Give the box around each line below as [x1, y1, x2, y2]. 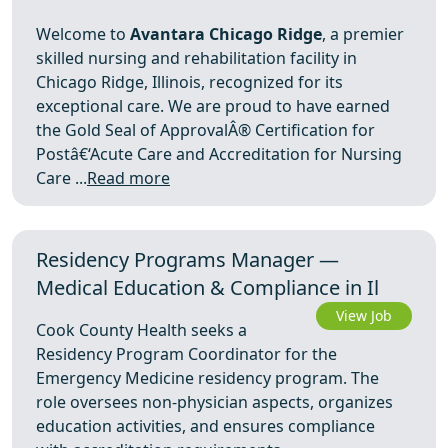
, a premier [322, 23, 404, 45]
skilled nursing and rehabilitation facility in [36, 47, 357, 69]
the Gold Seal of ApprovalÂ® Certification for [36, 119, 375, 141]
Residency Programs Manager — [36, 246, 339, 273]
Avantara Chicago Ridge [130, 23, 322, 45]
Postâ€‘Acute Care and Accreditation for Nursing [36, 143, 402, 165]
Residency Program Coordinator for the [36, 343, 337, 365]
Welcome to [36, 23, 130, 45]
